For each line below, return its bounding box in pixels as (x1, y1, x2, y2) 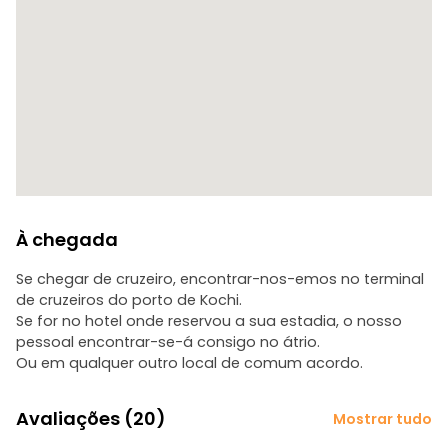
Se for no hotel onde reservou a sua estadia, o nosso (16, 311, 402, 331)
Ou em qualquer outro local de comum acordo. (16, 353, 363, 373)
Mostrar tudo (333, 408, 432, 429)
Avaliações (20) (16, 406, 166, 431)
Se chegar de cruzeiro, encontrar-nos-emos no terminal (16, 269, 424, 289)
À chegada (16, 227, 118, 252)
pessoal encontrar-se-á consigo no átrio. (16, 332, 320, 352)
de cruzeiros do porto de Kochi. (16, 290, 242, 310)
